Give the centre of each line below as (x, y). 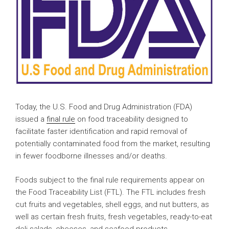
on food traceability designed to (132, 119)
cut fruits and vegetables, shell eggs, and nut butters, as (112, 204)
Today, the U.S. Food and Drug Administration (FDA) (104, 107)
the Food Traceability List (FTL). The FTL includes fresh (110, 192)
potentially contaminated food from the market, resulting (113, 144)
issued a (31, 119)
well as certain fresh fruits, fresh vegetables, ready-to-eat (114, 216)
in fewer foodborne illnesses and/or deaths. (91, 156)
